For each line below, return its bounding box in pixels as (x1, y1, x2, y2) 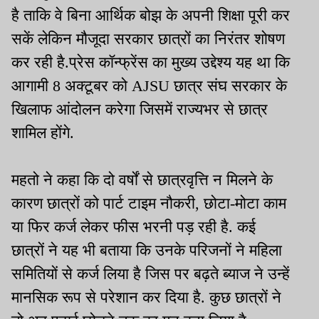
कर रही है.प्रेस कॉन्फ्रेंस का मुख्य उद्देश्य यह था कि (11, 53, 290, 71)
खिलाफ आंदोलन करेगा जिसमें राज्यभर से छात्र (11, 100, 268, 118)
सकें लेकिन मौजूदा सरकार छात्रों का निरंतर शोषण (11, 29, 285, 48)
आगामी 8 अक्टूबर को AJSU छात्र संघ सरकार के (11, 76, 287, 95)
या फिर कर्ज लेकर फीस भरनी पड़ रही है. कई (11, 217, 256, 236)
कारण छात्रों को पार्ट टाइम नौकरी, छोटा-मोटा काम (11, 194, 286, 212)
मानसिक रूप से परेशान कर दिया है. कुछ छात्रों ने (11, 288, 281, 306)
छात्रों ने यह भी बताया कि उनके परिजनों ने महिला (11, 241, 282, 259)
